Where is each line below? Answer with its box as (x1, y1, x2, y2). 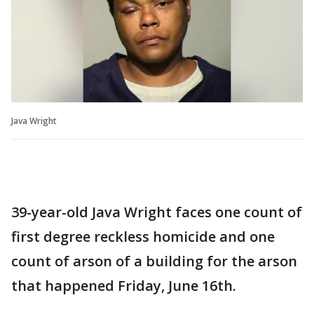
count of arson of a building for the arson (11, 251, 297, 271)
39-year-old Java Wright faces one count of (11, 202, 302, 221)
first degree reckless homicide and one (11, 226, 275, 246)
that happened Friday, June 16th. (11, 275, 236, 295)
